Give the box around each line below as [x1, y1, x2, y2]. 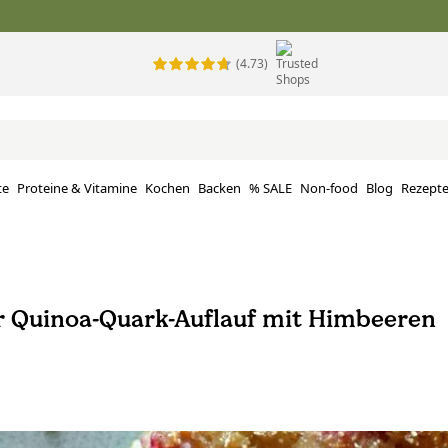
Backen [198, 179, 241, 198]
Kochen [145, 179, 190, 198]
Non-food [300, 179, 358, 198]
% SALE [249, 179, 292, 198]
